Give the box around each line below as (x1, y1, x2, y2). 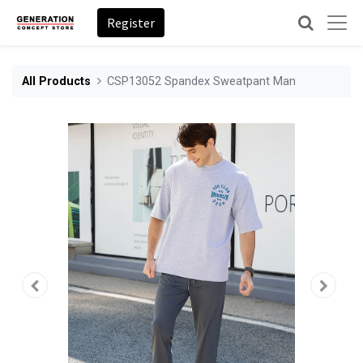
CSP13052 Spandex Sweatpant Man (107, 74, 297, 88)
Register (107, 15, 155, 31)
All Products (22, 74, 91, 88)
